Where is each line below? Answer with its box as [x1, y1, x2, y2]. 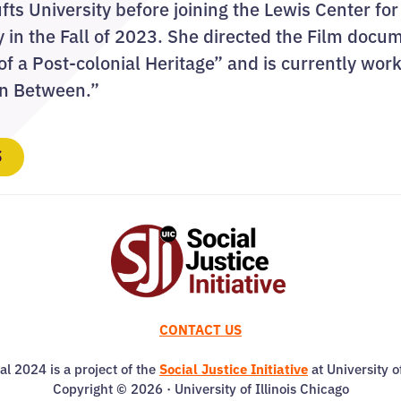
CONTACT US [159, 319, 242, 338]
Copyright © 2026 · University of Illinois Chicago [52, 378, 349, 397]
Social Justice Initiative [159, 358, 308, 378]
